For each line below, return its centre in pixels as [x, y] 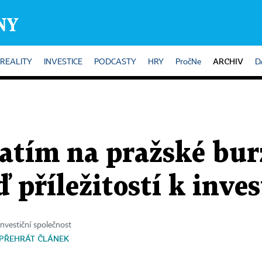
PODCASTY [115, 62]
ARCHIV [228, 61]
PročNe [188, 62]
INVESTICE [63, 62]
